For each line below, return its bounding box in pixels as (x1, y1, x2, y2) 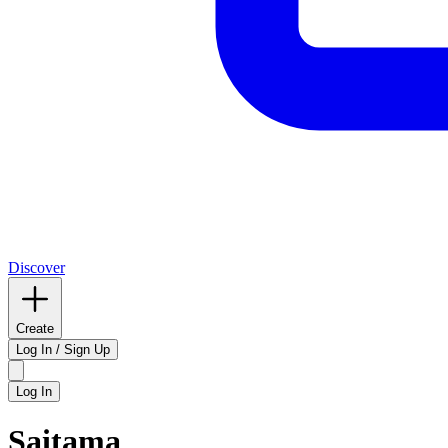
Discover (8, 259, 65, 276)
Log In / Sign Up (16, 342, 110, 357)
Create (16, 321, 54, 336)
